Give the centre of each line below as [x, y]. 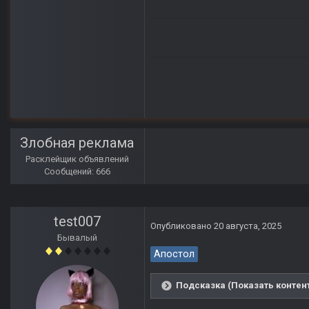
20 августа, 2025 [248, 226]
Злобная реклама [77, 143]
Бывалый [77, 238]
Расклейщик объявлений [77, 159]
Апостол [174, 255]
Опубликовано [182, 226]
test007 [77, 222]
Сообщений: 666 [77, 172]
